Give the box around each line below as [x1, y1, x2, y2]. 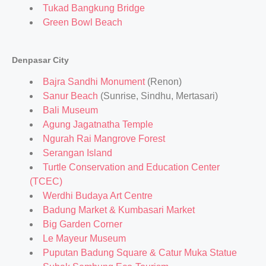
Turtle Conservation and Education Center [43, 162, 220, 172]
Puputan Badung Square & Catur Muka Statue [43, 248, 237, 258]
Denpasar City [12, 55, 69, 65]
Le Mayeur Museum [43, 233, 126, 243]
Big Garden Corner [43, 219, 122, 229]
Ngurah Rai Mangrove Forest [43, 134, 165, 144]
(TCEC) [30, 176, 62, 186]
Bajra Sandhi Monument [43, 77, 145, 87]
